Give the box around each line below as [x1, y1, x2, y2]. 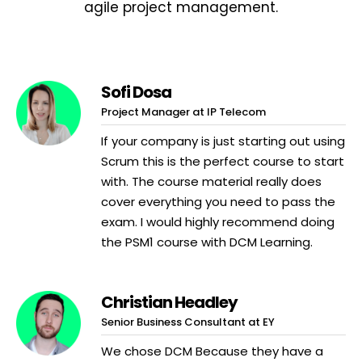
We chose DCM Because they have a [101, 343, 323, 360]
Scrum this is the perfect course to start [101, 153, 344, 170]
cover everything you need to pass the [101, 193, 335, 211]
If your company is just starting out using [101, 133, 345, 150]
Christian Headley [101, 290, 238, 314]
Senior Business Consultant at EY [101, 314, 275, 330]
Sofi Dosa [101, 80, 171, 103]
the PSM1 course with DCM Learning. [101, 234, 313, 251]
